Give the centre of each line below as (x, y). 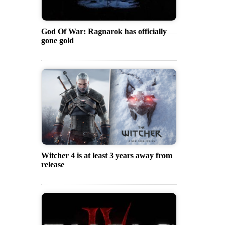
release (53, 164)
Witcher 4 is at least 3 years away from (107, 155)
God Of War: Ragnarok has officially (104, 31)
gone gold (58, 40)
